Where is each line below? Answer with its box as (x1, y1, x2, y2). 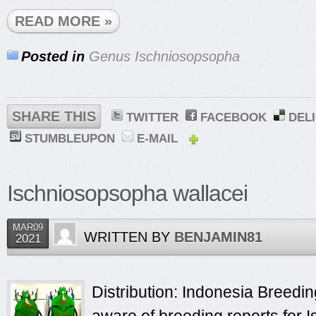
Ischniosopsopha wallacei (7, 181, 248, 206)
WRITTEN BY (84, 229, 174, 245)
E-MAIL (137, 132, 178, 145)
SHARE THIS (12, 109, 96, 124)
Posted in (21, 49, 85, 64)
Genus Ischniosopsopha (89, 49, 240, 64)
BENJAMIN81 (174, 229, 262, 245)
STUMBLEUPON (25, 132, 115, 145)
